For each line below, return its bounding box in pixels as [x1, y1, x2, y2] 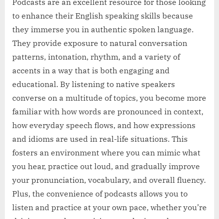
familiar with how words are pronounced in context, [12, 107, 203, 117]
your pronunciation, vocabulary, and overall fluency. [12, 175, 206, 185]
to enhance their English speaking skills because [12, 11, 193, 21]
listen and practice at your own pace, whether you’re [12, 202, 207, 213]
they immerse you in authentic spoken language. [12, 24, 194, 35]
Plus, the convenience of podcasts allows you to [12, 189, 188, 199]
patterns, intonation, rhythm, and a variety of [12, 52, 180, 62]
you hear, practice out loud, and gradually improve [12, 161, 200, 172]
